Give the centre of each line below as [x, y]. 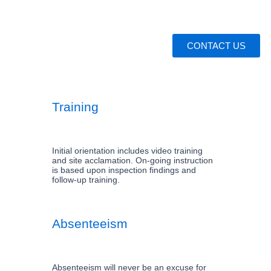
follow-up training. [86, 180]
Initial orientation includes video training [127, 151]
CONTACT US [216, 46]
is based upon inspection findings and [124, 170]
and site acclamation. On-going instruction [132, 160]
